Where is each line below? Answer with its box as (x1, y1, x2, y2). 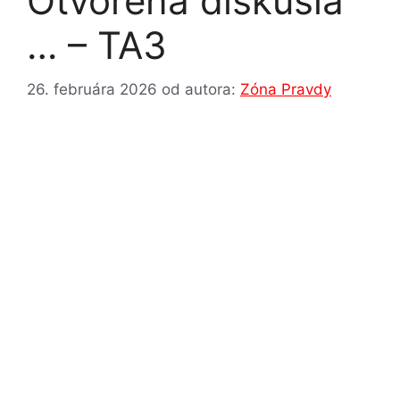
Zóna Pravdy (240, 79, 331, 98)
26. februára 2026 (27, 79, 157, 98)
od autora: (162, 79, 240, 98)
